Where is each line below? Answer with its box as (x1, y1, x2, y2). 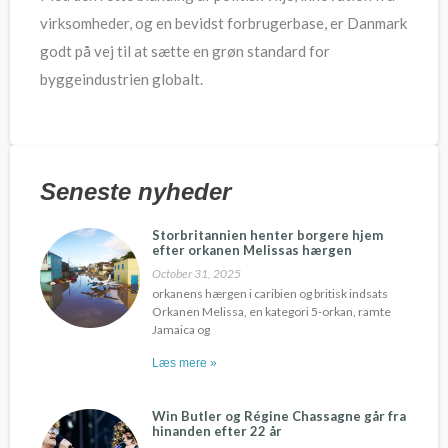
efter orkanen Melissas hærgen (152, 242, 352, 259)
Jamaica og (152, 322, 210, 338)
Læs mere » (152, 356, 217, 371)
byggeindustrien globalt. (40, 69, 203, 88)
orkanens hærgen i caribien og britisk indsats (152, 286, 388, 302)
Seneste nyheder (40, 178, 231, 206)
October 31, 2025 (152, 266, 241, 282)
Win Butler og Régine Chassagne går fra (152, 408, 406, 425)
